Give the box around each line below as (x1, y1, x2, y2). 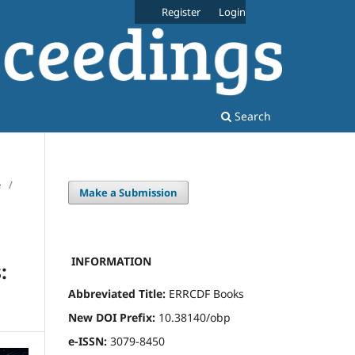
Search (231, 108, 271, 124)
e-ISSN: (68, 333, 107, 349)
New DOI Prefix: (68, 309, 155, 325)
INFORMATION (68, 253, 151, 269)
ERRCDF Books (166, 285, 244, 301)
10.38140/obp (155, 309, 231, 325)
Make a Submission (79, 185, 178, 200)
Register (162, 4, 201, 19)
